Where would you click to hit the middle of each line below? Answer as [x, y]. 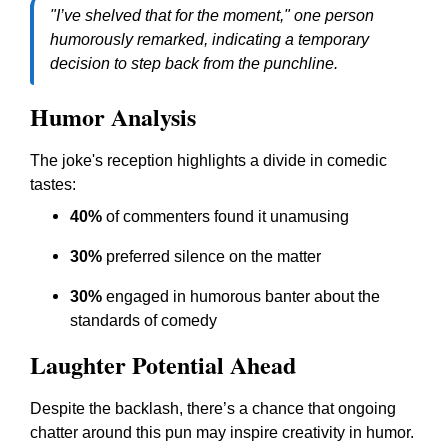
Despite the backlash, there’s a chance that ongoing [213, 408]
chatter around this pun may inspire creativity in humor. [222, 432]
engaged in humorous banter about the [241, 296]
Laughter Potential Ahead [163, 364]
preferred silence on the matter [211, 256]
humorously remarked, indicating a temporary [209, 39]
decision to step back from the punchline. [194, 63]
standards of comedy [143, 320]
